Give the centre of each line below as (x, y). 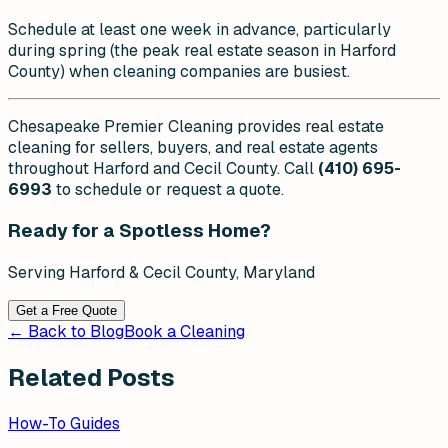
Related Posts (91, 378)
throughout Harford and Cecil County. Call (163, 168)
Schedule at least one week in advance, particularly (199, 29)
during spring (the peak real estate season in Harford (202, 50)
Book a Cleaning (184, 332)
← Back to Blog (66, 332)
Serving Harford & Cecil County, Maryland (161, 273)
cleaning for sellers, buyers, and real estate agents (193, 147)
